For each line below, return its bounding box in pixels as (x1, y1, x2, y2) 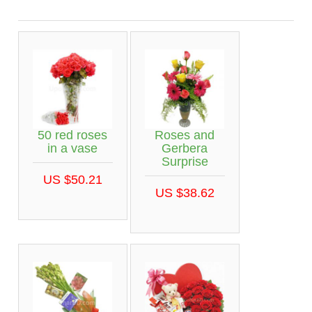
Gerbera (162, 141, 208, 155)
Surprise (161, 154, 208, 169)
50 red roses (38, 127, 107, 142)
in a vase (47, 141, 97, 155)
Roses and (155, 127, 214, 142)
